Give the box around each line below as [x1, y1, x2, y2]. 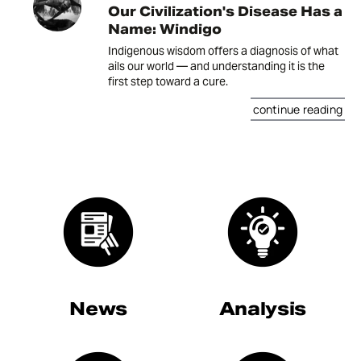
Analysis [218, 297, 306, 321]
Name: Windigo [108, 21, 222, 39]
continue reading [252, 102, 342, 118]
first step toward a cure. [108, 74, 228, 89]
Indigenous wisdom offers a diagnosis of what [108, 44, 338, 59]
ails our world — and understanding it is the [108, 59, 325, 74]
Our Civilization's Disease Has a [108, 3, 342, 21]
